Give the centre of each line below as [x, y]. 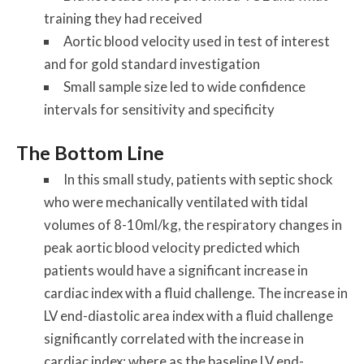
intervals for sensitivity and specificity [159, 109]
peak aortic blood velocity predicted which [171, 247]
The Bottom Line [91, 152]
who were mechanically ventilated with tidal [175, 201]
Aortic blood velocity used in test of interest [196, 41]
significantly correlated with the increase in [173, 338]
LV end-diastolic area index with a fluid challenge [188, 315]
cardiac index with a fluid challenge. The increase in [195, 292]
